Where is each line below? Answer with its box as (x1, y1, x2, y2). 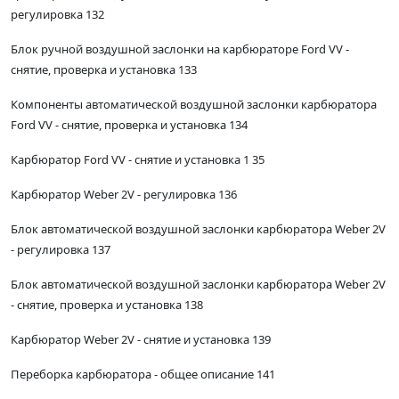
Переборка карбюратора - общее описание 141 (11, 366, 275, 383)
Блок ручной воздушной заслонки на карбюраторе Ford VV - (11, 41, 349, 58)
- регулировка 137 (11, 241, 110, 258)
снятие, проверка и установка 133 (11, 61, 197, 78)
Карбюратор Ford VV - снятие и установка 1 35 (11, 151, 265, 168)
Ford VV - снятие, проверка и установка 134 (11, 117, 248, 134)
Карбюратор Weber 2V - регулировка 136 (11, 186, 237, 203)
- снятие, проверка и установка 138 (11, 297, 203, 313)
